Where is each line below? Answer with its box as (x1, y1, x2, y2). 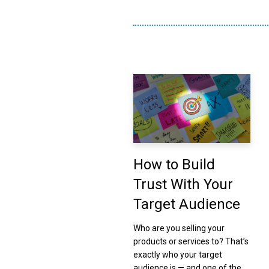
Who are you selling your (133, 223, 225, 233)
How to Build (133, 156, 215, 173)
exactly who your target (133, 250, 222, 259)
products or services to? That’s (133, 237, 249, 246)
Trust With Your (133, 176, 233, 193)
